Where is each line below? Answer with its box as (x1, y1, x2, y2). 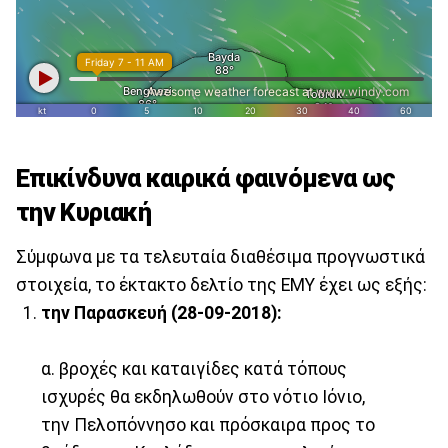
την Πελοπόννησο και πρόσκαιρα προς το (41, 414, 376, 435)
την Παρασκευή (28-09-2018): (41, 302, 283, 323)
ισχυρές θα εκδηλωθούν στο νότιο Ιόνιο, (41, 386, 366, 407)
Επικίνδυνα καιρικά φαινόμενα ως (16, 164, 396, 194)
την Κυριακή (16, 198, 152, 228)
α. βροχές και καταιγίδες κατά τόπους (41, 358, 348, 379)
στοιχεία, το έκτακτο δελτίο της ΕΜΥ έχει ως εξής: (16, 274, 427, 295)
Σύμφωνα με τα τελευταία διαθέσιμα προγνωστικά (16, 246, 425, 267)
